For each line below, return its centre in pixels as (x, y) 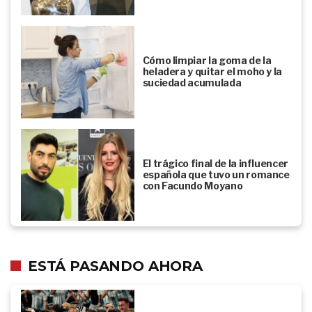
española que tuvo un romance (216, 174)
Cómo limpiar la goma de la (207, 61)
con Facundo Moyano (193, 185)
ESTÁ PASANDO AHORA (115, 266)
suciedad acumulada (192, 83)
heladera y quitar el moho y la (212, 72)
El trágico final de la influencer (216, 163)
